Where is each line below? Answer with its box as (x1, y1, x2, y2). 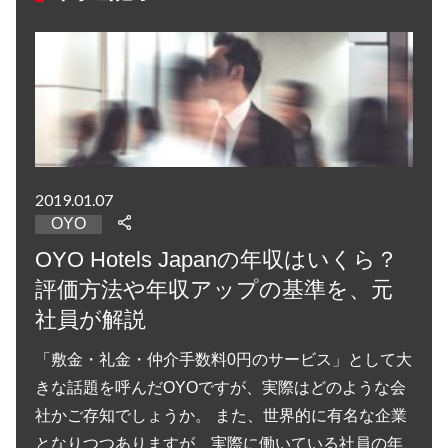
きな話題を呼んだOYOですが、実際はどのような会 (35, 379, 407, 397)
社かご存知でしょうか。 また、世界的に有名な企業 (35, 407, 408, 425)
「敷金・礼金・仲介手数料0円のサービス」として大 (35, 351, 413, 369)
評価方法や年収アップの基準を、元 (35, 277, 394, 303)
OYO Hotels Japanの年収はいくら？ (35, 247, 399, 273)
